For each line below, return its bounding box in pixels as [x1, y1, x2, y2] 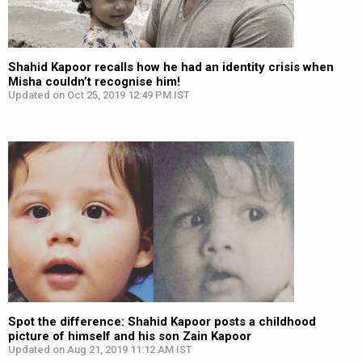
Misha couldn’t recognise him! [8, 74, 180, 89]
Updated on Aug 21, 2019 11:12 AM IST [8, 343, 192, 356]
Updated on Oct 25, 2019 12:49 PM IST [8, 89, 190, 101]
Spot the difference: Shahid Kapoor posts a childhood [8, 314, 316, 329]
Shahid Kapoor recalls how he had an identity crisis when [8, 60, 334, 74]
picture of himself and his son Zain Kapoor [8, 329, 251, 343]
